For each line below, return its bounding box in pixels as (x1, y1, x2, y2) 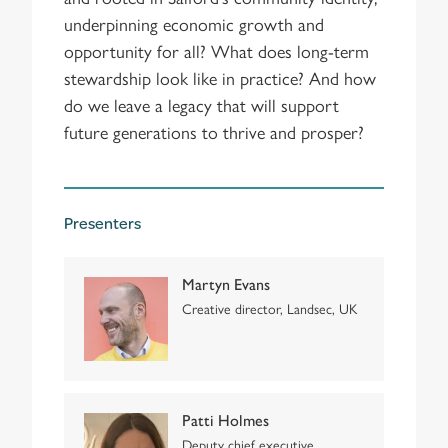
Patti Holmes (182, 411, 269, 431)
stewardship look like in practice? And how (64, 64, 376, 90)
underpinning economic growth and (64, 10, 324, 36)
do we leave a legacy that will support (64, 91, 339, 117)
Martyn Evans (182, 274, 270, 294)
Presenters (64, 211, 141, 233)
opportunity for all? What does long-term (64, 37, 369, 63)
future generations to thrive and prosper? (64, 118, 364, 144)
